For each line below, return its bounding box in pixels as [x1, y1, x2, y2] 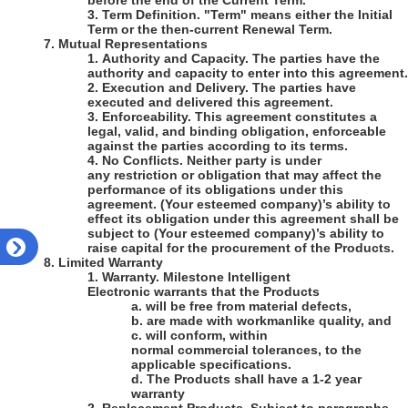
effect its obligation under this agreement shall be [87, 211, 399, 227]
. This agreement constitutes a [188, 109, 377, 125]
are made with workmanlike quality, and [147, 313, 392, 329]
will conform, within [146, 328, 268, 343]
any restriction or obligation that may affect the [87, 168, 382, 183]
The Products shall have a [147, 372, 312, 387]
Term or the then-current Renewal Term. [87, 22, 332, 37]
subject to [87, 226, 154, 241]
